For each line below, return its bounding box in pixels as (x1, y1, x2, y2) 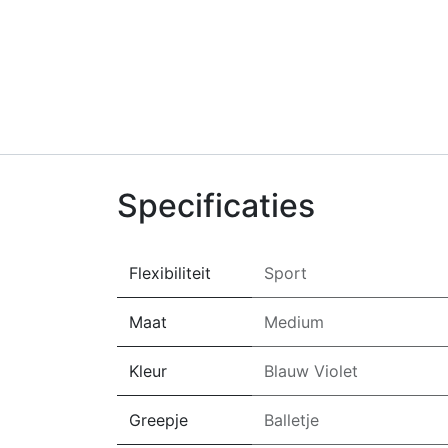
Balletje (264, 410, 319, 430)
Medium (264, 312, 324, 332)
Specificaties (117, 186, 315, 225)
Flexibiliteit (129, 263, 211, 283)
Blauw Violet (264, 361, 358, 381)
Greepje (129, 410, 188, 430)
